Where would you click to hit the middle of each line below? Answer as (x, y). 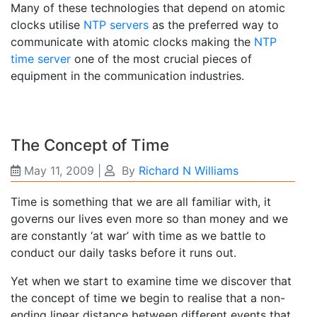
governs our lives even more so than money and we (149, 219)
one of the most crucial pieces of (161, 58)
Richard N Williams (189, 170)
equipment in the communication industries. (127, 75)
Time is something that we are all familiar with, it (141, 202)
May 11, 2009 (59, 170)
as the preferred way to (214, 24)
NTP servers (116, 24)
